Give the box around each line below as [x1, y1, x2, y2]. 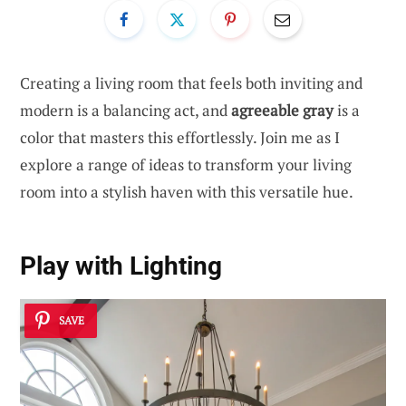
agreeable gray [231, 99, 333, 121]
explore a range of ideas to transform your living [20, 153, 352, 175]
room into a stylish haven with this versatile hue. [20, 180, 353, 202]
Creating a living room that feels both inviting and [20, 72, 362, 93]
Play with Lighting [20, 251, 222, 282]
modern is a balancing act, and [20, 99, 231, 121]
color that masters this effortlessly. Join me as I [20, 126, 340, 148]
